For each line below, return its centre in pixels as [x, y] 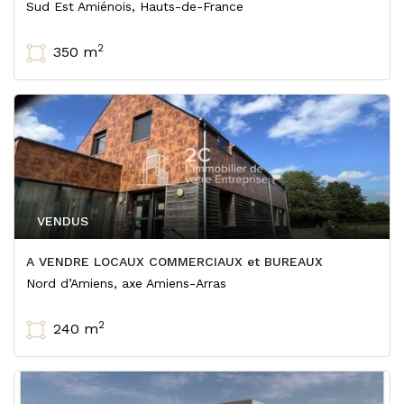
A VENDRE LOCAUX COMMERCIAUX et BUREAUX [174, 262]
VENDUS [63, 221]
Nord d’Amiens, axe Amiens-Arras [126, 283]
